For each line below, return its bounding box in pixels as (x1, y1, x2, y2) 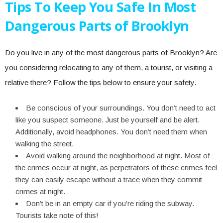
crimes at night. (15, 187, 67, 196)
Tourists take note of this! (15, 211, 99, 220)
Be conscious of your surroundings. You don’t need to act (26, 104, 216, 112)
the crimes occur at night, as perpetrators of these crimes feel (15, 163, 217, 172)
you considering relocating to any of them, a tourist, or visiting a (5, 63, 213, 72)
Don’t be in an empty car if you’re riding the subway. (26, 199, 194, 208)
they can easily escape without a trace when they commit (15, 175, 202, 184)
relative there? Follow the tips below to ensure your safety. (5, 78, 198, 87)
